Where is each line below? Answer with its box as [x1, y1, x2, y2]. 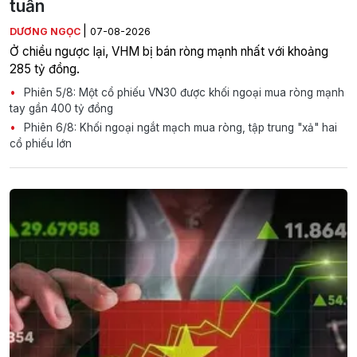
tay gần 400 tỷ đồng [10, 101, 113, 115]
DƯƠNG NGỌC [10, 25, 83, 37]
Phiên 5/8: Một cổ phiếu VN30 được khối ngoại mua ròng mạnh [21, 85, 344, 99]
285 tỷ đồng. [10, 61, 80, 76]
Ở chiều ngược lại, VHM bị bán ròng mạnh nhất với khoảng [10, 43, 328, 59]
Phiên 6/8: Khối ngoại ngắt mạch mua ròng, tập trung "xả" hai [21, 120, 337, 134]
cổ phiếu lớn [10, 136, 72, 150]
